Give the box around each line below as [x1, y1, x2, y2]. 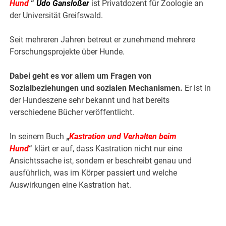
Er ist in [183, 83, 211, 93]
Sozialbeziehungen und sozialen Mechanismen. [10, 83, 183, 93]
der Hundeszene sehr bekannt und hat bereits [10, 95, 170, 105]
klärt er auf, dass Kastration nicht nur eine [34, 144, 183, 154]
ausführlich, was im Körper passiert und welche [10, 168, 178, 178]
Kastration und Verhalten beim [69, 132, 177, 142]
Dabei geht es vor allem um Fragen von [10, 71, 152, 81]
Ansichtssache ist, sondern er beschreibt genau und [10, 156, 192, 166]
